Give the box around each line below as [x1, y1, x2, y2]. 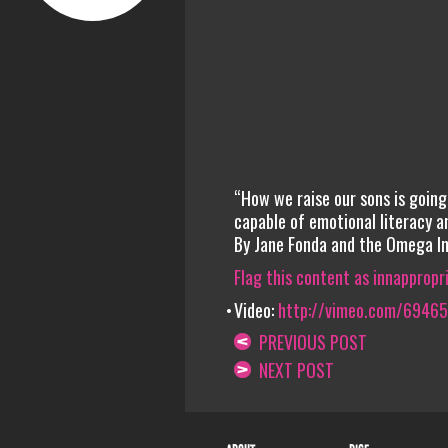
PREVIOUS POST [250, 329, 367, 356]
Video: [233, 296, 278, 323]
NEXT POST [250, 357, 334, 384]
